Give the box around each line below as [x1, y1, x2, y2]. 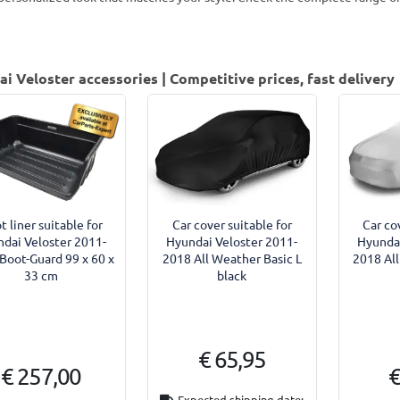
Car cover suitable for [171, 215, 292, 232]
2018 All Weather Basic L [162, 249, 302, 266]
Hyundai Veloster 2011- [166, 232, 298, 249]
